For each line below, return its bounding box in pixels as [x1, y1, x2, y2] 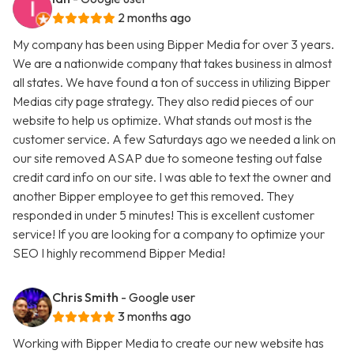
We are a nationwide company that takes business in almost [13, 55, 332, 72]
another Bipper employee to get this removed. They [13, 188, 294, 205]
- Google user [121, 289, 195, 306]
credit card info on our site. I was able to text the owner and [13, 169, 331, 186]
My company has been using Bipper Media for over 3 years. [13, 36, 334, 53]
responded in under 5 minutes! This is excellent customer [13, 207, 314, 224]
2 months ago [118, 9, 191, 26]
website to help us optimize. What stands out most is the [13, 112, 312, 129]
